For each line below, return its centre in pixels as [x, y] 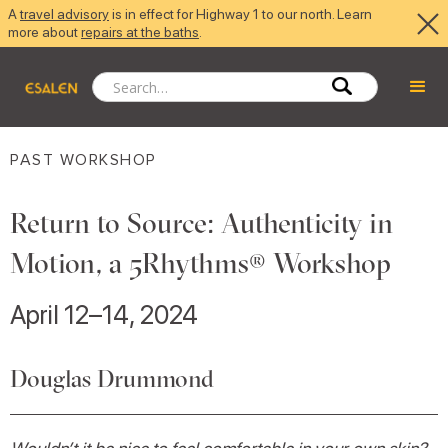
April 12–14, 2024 [104, 314]
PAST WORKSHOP [83, 160]
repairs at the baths [140, 32]
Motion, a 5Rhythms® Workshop [200, 263]
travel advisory [64, 14]
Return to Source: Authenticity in [201, 223]
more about [44, 32]
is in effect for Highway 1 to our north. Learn [240, 14]
